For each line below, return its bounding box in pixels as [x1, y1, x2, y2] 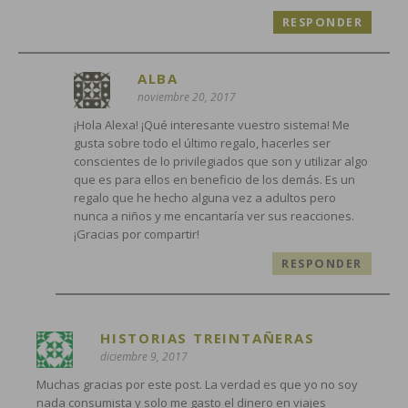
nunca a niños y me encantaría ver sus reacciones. [73, 207, 354, 224]
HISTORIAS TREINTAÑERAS [100, 328, 315, 347]
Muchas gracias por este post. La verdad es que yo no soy [36, 375, 358, 393]
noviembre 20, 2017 [137, 88, 236, 105]
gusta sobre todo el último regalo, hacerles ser [73, 134, 331, 151]
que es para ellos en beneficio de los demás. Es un [73, 170, 355, 188]
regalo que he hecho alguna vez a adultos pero [73, 189, 336, 206]
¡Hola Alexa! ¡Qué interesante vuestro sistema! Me [73, 116, 350, 133]
